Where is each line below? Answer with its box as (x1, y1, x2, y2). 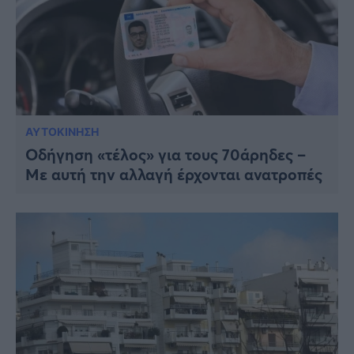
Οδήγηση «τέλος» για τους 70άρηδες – (25, 143, 306, 165)
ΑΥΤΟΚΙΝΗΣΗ (25, 124, 99, 138)
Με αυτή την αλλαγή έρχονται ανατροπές (25, 163, 322, 185)
